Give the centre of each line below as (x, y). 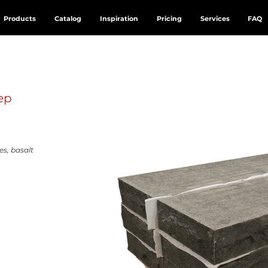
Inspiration (119, 19)
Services (215, 19)
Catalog (68, 19)
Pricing (169, 19)
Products (19, 19)
